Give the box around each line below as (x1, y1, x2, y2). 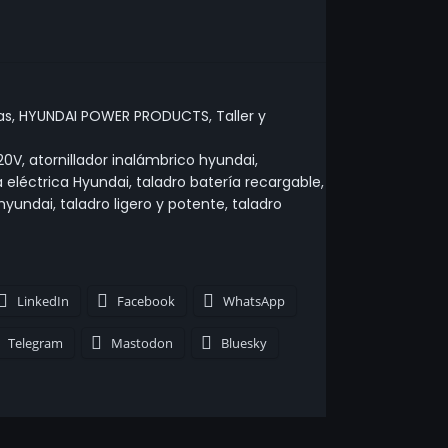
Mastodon (110, 334, 173, 352)
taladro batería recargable (135, 172, 321, 192)
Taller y (215, 106, 266, 126)
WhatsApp (222, 292, 285, 310)
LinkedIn (16, 292, 69, 310)
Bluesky (220, 334, 267, 352)
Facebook (116, 292, 175, 310)
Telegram (7, 334, 63, 352)
